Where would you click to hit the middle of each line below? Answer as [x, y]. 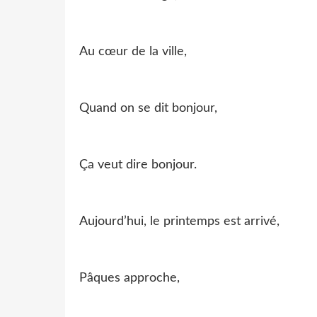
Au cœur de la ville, [133, 51]
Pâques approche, [129, 278]
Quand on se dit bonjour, [148, 108]
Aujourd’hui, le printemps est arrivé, [179, 221]
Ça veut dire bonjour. [138, 165]
